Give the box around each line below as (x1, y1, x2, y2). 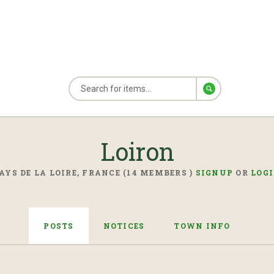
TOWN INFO (174, 221, 231, 231)
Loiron (100, 135, 174, 168)
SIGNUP (195, 168, 233, 177)
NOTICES (103, 221, 145, 231)
